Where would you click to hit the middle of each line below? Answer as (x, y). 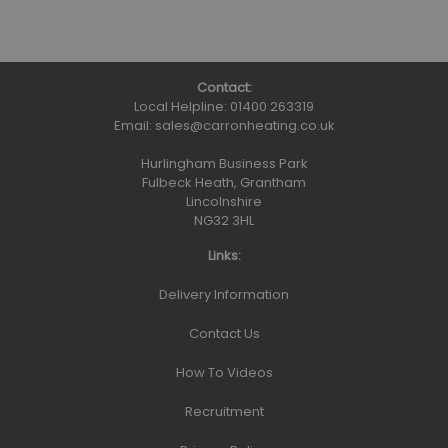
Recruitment (224, 412)
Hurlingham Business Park (224, 164)
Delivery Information (224, 295)
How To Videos (224, 373)
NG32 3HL (224, 221)
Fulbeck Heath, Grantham (224, 183)
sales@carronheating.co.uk (244, 126)
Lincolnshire (224, 202)
